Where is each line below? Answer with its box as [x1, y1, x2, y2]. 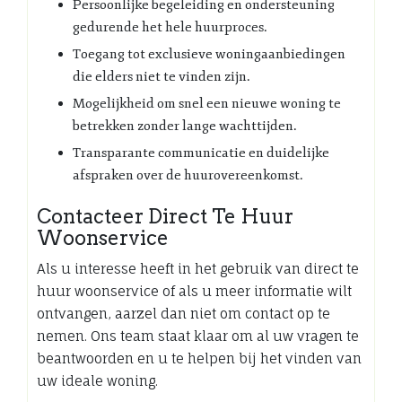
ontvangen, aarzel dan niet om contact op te [37, 304, 330, 322]
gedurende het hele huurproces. [73, 18, 267, 36]
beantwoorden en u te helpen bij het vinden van [37, 349, 362, 367]
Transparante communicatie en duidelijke [73, 144, 329, 162]
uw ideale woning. [37, 371, 158, 389]
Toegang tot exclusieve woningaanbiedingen [73, 45, 345, 63]
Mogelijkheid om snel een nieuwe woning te [73, 94, 341, 112]
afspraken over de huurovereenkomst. [73, 166, 303, 184]
